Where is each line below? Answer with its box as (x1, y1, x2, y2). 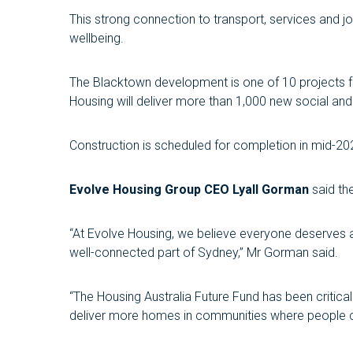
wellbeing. (69, 30, 124, 46)
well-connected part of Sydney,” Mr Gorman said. (69, 244, 338, 260)
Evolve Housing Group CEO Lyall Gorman (69, 181, 309, 197)
